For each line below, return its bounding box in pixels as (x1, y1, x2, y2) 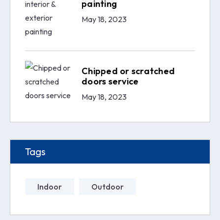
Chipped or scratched (82, 65, 175, 77)
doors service (82, 75, 139, 87)
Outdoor (91, 181, 124, 192)
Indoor (37, 181, 62, 192)
